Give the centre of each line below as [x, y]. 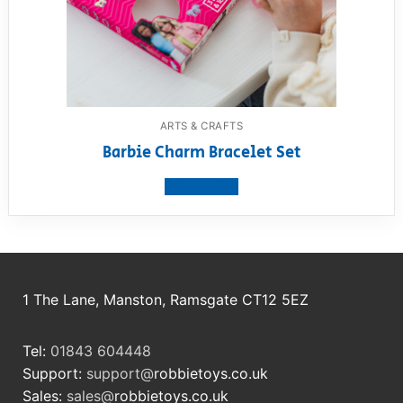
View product [201, 186]
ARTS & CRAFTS [201, 126]
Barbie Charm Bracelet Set [201, 152]
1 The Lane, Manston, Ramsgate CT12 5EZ [166, 299]
